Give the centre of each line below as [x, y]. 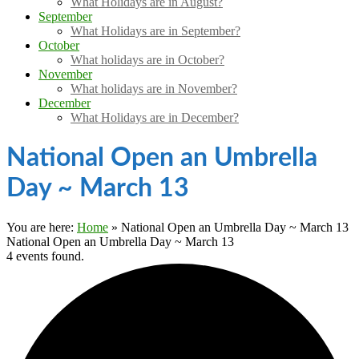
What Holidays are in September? [155, 31]
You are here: [42, 228]
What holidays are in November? [154, 89]
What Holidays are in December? [155, 118]
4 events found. [45, 256]
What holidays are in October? [147, 60]
